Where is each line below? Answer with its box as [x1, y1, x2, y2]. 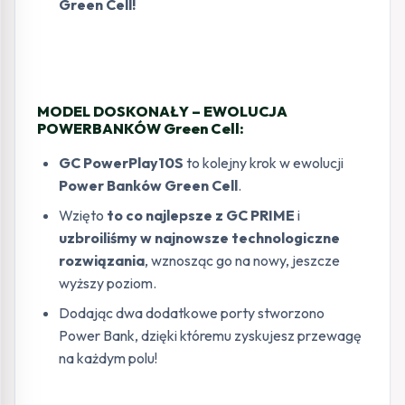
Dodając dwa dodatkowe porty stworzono [59, 303, 325, 322]
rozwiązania [59, 250, 145, 269]
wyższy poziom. [59, 273, 156, 292]
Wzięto [59, 205, 107, 224]
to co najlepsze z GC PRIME [107, 205, 295, 224]
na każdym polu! [59, 348, 157, 367]
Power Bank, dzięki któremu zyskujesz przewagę [59, 325, 362, 344]
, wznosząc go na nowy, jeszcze [145, 250, 340, 269]
